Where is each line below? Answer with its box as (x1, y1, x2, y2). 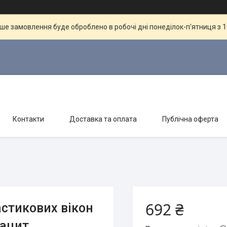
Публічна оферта (162, 115, 218, 123)
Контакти (13, 115, 44, 123)
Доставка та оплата (69, 115, 137, 123)
